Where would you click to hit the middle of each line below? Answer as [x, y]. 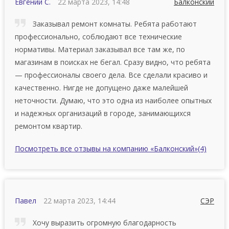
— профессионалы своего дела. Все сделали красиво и [111, 75]
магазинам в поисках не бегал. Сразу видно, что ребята [112, 62]
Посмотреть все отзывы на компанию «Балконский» [106, 148]
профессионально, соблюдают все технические [98, 36]
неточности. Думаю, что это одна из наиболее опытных [113, 100]
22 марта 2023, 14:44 [79, 200]
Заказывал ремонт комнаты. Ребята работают [113, 24]
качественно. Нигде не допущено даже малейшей [101, 87]
